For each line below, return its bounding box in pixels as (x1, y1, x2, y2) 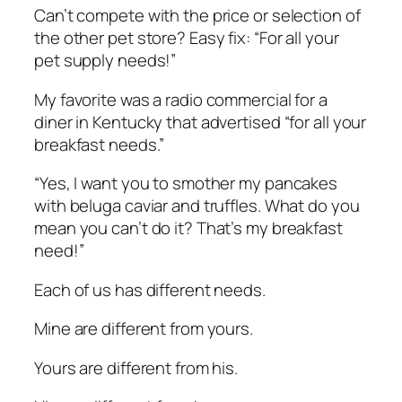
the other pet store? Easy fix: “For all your (34, 26, 339, 50)
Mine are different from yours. (34, 317, 253, 341)
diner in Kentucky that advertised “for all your (34, 109, 367, 134)
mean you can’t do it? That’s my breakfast (34, 216, 343, 240)
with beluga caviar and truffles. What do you (34, 194, 360, 218)
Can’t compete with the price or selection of (34, 4, 361, 28)
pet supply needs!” (34, 48, 177, 73)
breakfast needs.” (34, 132, 165, 156)
